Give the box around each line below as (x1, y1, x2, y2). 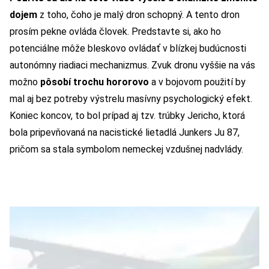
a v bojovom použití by (149, 76, 246, 88)
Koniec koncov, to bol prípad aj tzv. (10, 109, 158, 121)
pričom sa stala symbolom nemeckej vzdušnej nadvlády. (10, 143, 243, 155)
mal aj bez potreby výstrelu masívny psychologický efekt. (10, 92, 252, 104)
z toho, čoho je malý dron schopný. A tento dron (37, 8, 240, 20)
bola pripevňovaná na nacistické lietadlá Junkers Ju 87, (10, 126, 240, 138)
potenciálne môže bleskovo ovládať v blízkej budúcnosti (10, 42, 246, 54)
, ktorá (219, 109, 245, 121)
